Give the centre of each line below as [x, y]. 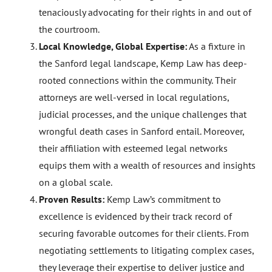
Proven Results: [72, 199]
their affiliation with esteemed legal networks [133, 148]
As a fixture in [216, 46]
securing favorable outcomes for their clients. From [144, 233]
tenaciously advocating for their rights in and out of [145, 12]
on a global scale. [76, 182]
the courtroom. [69, 29]
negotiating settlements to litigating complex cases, [146, 250]
